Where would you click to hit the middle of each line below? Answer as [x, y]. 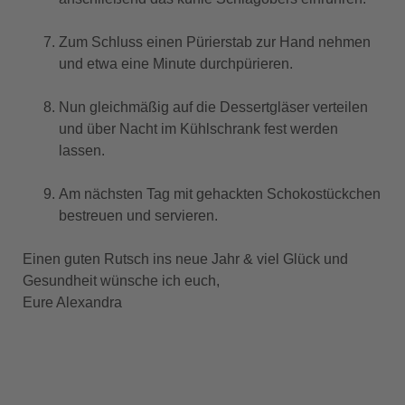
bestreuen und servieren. [138, 215]
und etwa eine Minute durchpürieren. [176, 63]
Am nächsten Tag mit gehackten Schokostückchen [220, 193]
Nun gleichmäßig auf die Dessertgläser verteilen [213, 107]
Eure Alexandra [72, 302]
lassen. [82, 150]
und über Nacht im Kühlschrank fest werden [198, 128]
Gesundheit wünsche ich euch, [121, 280]
